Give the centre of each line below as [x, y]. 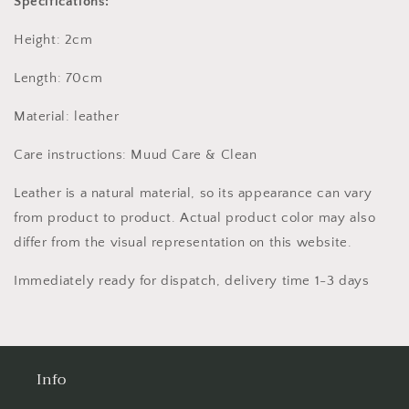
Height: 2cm [53, 40]
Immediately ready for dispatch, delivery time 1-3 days [192, 281]
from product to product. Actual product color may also [195, 218]
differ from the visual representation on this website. [183, 242]
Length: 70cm [58, 78]
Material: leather [67, 116]
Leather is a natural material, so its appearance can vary [193, 193]
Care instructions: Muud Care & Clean [136, 155]
